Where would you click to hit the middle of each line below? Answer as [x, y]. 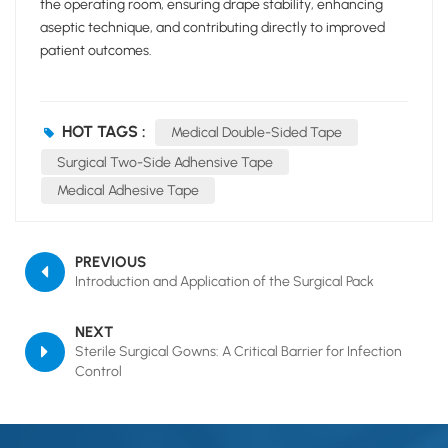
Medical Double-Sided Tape [256, 132]
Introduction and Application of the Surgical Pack [224, 281]
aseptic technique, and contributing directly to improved [212, 27]
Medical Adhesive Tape [128, 191]
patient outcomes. [96, 50]
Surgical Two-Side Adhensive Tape [165, 162]
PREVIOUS [110, 261]
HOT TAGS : [104, 131]
